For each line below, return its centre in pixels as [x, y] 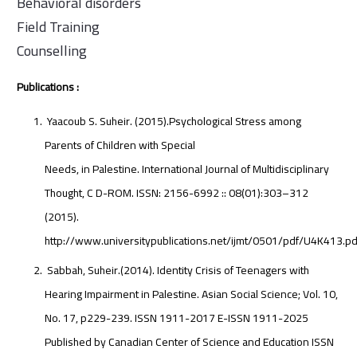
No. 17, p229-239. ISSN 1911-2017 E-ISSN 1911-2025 [177, 318]
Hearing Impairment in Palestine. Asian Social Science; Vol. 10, [191, 294]
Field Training [58, 27]
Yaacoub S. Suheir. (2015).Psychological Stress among [173, 122]
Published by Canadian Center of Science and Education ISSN [189, 342]
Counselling [52, 51]
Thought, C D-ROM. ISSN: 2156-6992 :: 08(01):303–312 [177, 193]
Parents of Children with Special [120, 145]
